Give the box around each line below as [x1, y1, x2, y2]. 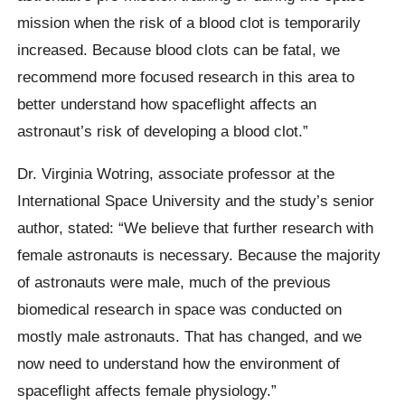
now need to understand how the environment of [17, 353, 341, 372]
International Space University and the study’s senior [17, 191, 375, 210]
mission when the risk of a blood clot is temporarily [17, 13, 362, 32]
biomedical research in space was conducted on [17, 299, 343, 318]
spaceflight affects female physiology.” [17, 381, 278, 400]
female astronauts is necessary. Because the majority [17, 245, 381, 264]
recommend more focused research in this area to [17, 67, 355, 86]
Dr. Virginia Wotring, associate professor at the [17, 164, 335, 183]
